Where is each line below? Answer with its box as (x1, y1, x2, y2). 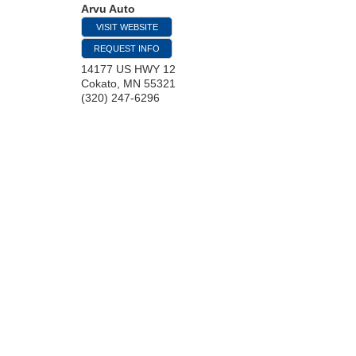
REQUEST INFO (94, 44, 160, 53)
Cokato (81, 77, 117, 90)
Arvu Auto (81, 2, 135, 15)
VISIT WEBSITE (95, 22, 158, 32)
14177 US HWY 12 (81, 63, 176, 75)
